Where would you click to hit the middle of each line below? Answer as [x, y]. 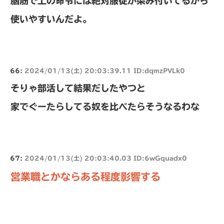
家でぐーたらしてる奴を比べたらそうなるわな [105, 106]
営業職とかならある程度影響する [85, 176]
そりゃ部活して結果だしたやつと [78, 88]
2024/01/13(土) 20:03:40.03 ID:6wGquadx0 [106, 158]
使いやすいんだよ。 [51, 19]
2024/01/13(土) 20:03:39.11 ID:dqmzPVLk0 [105, 70]
